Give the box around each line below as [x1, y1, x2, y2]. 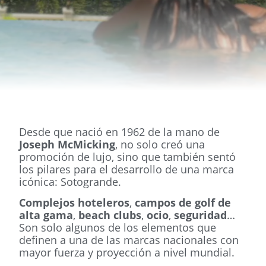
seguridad [174, 208, 227, 223]
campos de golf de [135, 195, 232, 210]
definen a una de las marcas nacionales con [19, 233, 239, 248]
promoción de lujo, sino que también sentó [19, 150, 236, 164]
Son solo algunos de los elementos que [19, 220, 217, 235]
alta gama [19, 208, 74, 223]
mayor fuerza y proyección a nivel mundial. [19, 245, 235, 260]
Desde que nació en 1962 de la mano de [19, 125, 220, 139]
